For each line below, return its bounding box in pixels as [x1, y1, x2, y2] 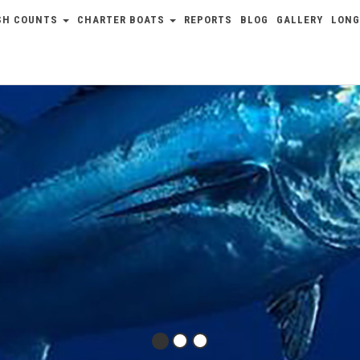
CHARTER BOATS [77, 14, 168, 26]
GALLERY [276, 14, 323, 26]
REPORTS [184, 14, 232, 26]
